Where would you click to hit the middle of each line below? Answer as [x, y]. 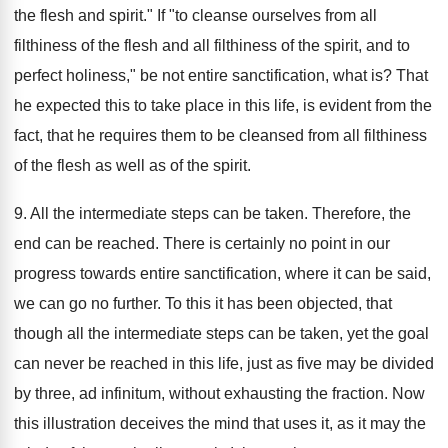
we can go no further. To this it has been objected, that [203, 303]
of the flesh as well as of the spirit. [132, 165]
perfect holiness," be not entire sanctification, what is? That [221, 75]
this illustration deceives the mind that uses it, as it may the [220, 423]
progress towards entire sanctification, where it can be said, [222, 273]
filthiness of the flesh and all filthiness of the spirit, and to [212, 45]
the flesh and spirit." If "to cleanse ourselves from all [195, 15]
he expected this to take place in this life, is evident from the [223, 105]
